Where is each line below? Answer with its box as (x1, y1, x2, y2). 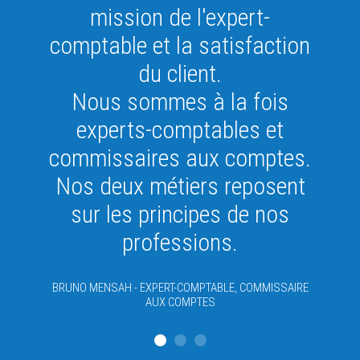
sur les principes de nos (71, 200, 289, 228)
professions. (122, 228, 238, 256)
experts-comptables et (76, 116, 284, 144)
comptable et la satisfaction (50, 31, 310, 59)
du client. (138, 59, 222, 88)
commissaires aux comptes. (49, 144, 311, 172)
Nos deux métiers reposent (55, 172, 305, 200)
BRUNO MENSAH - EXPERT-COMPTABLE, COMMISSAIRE (51, 280, 309, 295)
